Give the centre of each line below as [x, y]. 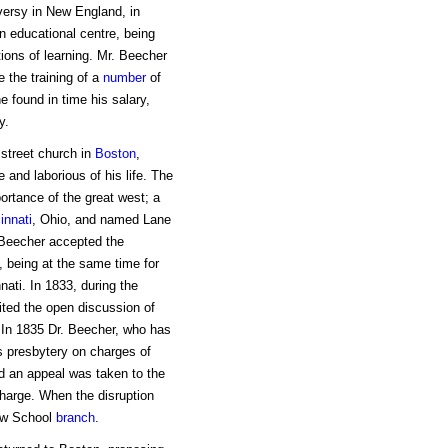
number [124, 78]
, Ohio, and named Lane [101, 220]
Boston [115, 154]
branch [75, 418]
